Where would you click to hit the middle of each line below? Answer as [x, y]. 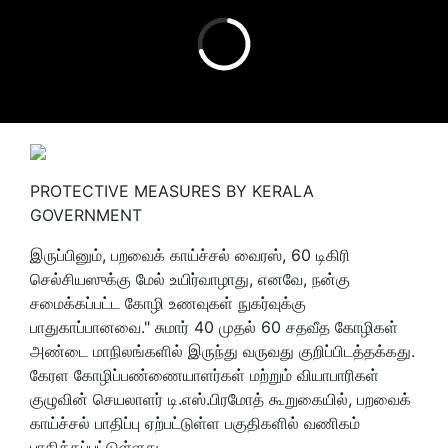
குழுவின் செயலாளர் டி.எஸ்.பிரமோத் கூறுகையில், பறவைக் [220, 398]
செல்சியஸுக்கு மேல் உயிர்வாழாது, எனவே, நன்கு [190, 278]
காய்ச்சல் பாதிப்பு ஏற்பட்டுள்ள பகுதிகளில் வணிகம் [195, 422]
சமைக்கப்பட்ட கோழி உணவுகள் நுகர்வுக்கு [168, 302]
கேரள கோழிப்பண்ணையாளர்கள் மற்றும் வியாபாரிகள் [204, 374]
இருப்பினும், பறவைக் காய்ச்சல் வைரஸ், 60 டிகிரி [190, 254]
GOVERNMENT [86, 214]
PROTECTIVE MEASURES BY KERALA [172, 190]
